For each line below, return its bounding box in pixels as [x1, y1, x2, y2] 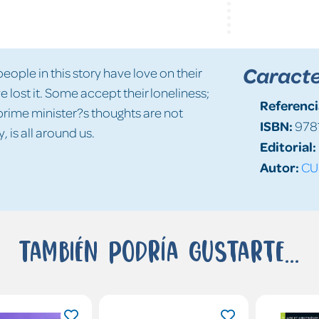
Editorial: [259, 137, 316, 155]
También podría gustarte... [19, 234, 300, 267]
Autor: [259, 157, 299, 176]
